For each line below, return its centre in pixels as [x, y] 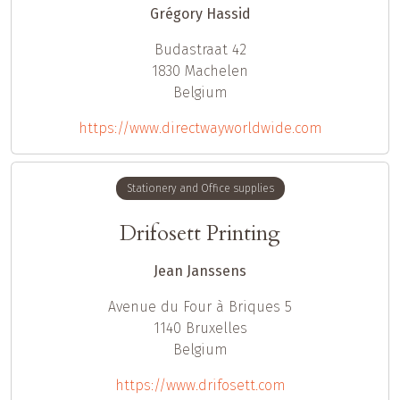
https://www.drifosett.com [200, 385]
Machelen [217, 71]
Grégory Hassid [200, 14]
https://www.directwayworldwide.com [200, 129]
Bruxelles [216, 328]
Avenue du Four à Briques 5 [200, 306]
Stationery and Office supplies [200, 189]
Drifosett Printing [200, 233]
